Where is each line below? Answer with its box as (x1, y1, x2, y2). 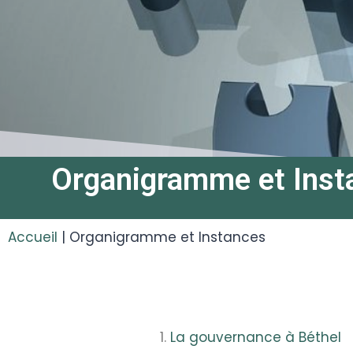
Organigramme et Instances (69, 227, 266, 247)
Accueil (8, 227, 58, 247)
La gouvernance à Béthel (170, 327, 341, 347)
